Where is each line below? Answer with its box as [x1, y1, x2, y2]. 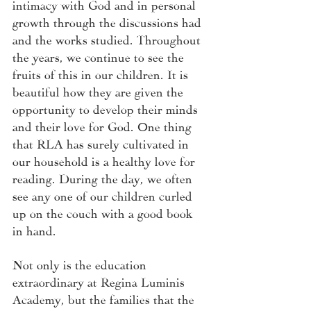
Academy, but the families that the [12, 295, 198, 302]
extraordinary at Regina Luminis [12, 278, 188, 285]
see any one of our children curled [12, 192, 196, 199]
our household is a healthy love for [12, 157, 199, 164]
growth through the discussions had [12, 18, 205, 25]
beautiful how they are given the [12, 87, 187, 94]
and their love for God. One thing [12, 122, 195, 129]
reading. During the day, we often [12, 174, 196, 181]
